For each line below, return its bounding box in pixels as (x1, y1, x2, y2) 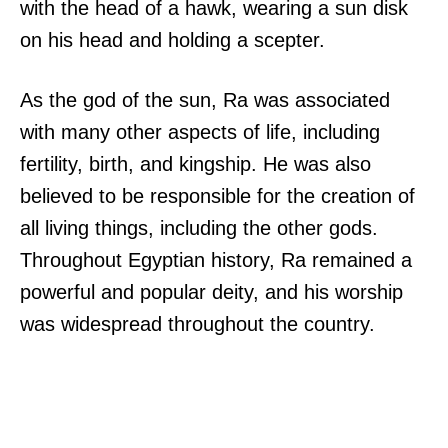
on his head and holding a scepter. (20, 29, 325, 52)
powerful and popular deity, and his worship (20, 281, 403, 304)
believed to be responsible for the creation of (20, 185, 415, 208)
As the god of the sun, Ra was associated (20, 89, 390, 112)
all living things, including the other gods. (20, 217, 378, 240)
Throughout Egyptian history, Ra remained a (20, 249, 412, 272)
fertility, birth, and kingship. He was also (20, 153, 371, 176)
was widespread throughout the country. (20, 313, 375, 336)
